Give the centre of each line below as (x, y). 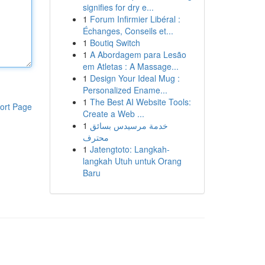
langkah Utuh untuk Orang (132, 161)
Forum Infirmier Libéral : (135, 19)
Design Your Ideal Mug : (135, 78)
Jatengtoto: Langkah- (130, 149)
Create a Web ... (113, 114)
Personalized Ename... (125, 90)
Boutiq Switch (115, 43)
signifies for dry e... (118, 7)
